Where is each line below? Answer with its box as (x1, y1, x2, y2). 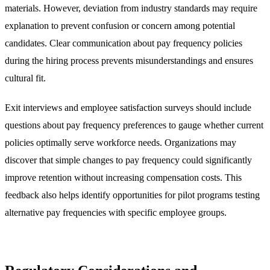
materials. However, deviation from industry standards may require (5, 3, 257, 14)
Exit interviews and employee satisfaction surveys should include (5, 102, 251, 113)
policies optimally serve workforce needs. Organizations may (5, 137, 236, 148)
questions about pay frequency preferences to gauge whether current (5, 120, 263, 131)
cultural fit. (5, 73, 46, 84)
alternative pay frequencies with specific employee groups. (5, 207, 227, 218)
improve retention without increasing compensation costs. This (5, 172, 242, 183)
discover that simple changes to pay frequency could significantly (5, 155, 252, 166)
